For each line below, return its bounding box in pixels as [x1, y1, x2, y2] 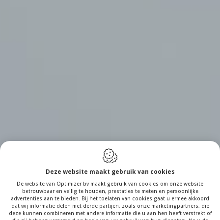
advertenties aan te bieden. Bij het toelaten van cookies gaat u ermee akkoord [11, 195, 209, 202]
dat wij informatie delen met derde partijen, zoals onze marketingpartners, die [11, 202, 209, 210]
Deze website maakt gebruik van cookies [45, 167, 175, 176]
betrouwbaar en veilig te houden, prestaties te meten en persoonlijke [22, 188, 198, 195]
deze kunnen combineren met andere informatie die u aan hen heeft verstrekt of [8, 210, 212, 217]
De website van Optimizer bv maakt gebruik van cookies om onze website [17, 180, 203, 188]
